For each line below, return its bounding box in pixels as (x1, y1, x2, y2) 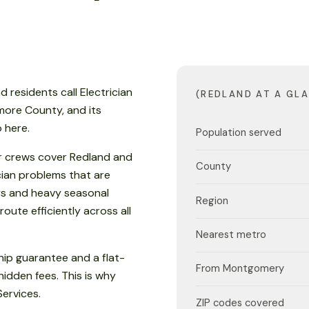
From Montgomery (196, 261, 284, 276)
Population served (196, 125, 281, 139)
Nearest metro (196, 227, 266, 241)
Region (196, 193, 228, 208)
